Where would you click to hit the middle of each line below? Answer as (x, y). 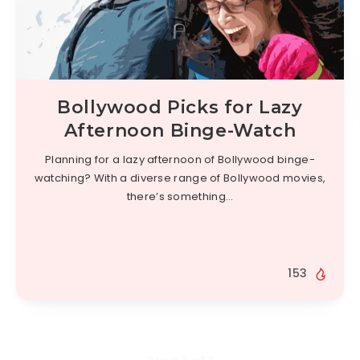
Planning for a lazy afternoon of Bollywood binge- (180, 160)
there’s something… (180, 197)
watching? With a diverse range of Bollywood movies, (180, 178)
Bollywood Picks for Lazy (180, 108)
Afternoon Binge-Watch (180, 131)
